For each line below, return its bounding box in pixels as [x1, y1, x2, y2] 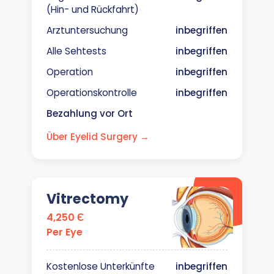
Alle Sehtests [46, 45, 106, 57]
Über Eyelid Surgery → [46, 130, 149, 143]
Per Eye [46, 225, 83, 239]
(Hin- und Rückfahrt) [46, 3, 139, 16]
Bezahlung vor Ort [46, 107, 133, 120]
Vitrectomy [46, 189, 128, 209]
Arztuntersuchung [46, 24, 128, 37]
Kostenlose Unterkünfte [46, 260, 155, 273]
